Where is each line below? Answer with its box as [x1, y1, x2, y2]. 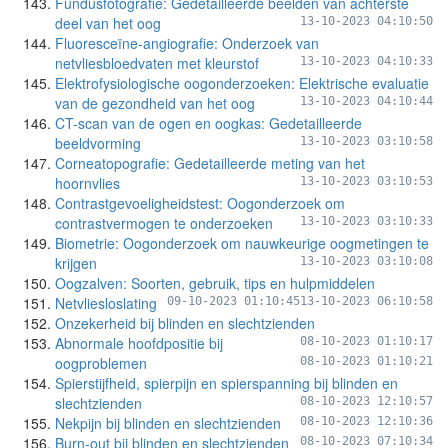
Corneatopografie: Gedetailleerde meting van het [55, 153, 365, 173]
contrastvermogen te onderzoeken [55, 213, 273, 233]
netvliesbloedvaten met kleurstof [55, 53, 259, 73]
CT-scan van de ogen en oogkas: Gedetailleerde [55, 113, 362, 133]
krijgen [55, 253, 97, 273]
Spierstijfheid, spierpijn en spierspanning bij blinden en [55, 373, 398, 393]
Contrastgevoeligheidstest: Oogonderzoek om [55, 193, 345, 213]
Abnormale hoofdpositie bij [55, 333, 223, 353]
